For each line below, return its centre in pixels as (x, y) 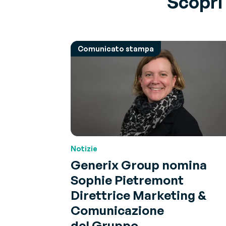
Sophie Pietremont (127, 180)
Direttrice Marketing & (138, 195)
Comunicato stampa (116, 49)
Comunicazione (117, 210)
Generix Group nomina (139, 164)
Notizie (84, 148)
